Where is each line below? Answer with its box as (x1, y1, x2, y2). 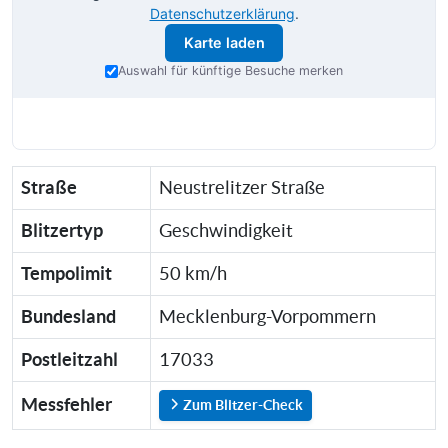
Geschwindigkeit (159, 221, 293, 242)
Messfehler (21, 394, 112, 416)
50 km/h (159, 264, 227, 285)
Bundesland (21, 306, 116, 328)
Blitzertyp (21, 220, 103, 242)
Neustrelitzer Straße (159, 178, 325, 199)
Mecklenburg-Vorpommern (159, 307, 376, 328)
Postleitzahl (21, 349, 118, 371)
